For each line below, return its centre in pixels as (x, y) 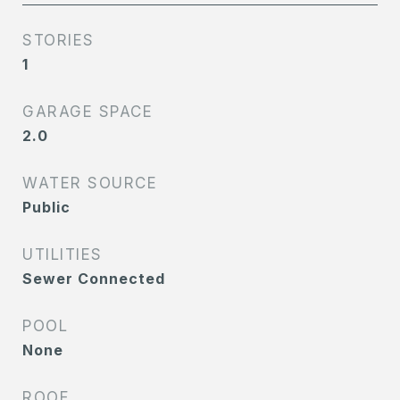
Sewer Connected (94, 279)
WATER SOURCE (90, 183)
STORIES (58, 41)
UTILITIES (62, 255)
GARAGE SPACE (87, 112)
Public (46, 208)
